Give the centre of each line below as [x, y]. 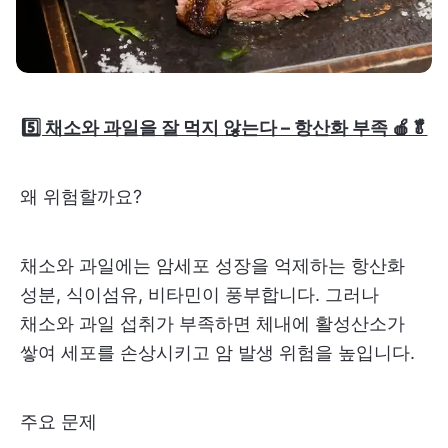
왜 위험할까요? [81, 197]
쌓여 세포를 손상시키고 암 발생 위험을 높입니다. [217, 353]
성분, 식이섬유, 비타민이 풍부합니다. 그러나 [199, 295]
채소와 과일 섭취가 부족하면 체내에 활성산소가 [212, 324]
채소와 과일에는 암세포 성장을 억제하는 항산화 [212, 266]
